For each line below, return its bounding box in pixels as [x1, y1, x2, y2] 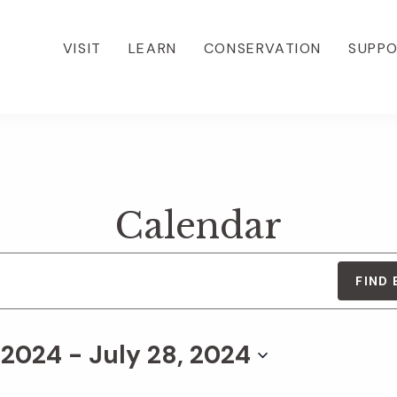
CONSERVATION [203, 38, 322, 58]
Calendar [115, 204, 282, 249]
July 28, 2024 [89, 339, 252, 372]
